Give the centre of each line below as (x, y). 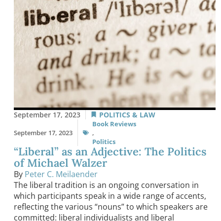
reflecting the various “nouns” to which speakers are (111, 206)
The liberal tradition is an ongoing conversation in (106, 185)
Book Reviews (114, 124)
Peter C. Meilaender (61, 174)
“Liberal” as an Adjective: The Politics (110, 151)
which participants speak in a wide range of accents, (110, 196)
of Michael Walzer (60, 163)
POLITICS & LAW (127, 114)
